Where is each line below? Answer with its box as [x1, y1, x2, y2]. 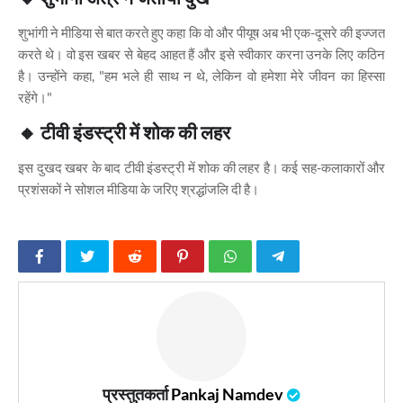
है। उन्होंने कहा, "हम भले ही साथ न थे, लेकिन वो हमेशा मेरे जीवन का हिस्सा [18, 67, 385, 84]
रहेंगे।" [18, 88, 52, 105]
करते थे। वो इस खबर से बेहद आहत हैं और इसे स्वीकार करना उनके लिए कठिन [18, 45, 385, 62]
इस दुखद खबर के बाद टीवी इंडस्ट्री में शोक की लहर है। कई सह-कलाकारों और [18, 158, 385, 175]
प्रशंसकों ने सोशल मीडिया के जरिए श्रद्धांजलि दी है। [18, 180, 259, 197]
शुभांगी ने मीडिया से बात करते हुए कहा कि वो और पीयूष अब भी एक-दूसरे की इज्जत [18, 23, 385, 40]
